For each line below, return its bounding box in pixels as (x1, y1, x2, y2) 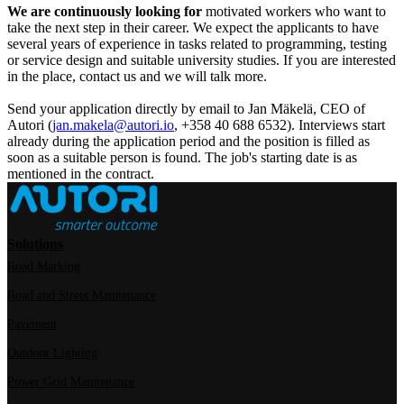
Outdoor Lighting (7, 346, 97, 361)
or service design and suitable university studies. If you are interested (7, 52, 396, 69)
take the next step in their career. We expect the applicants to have (7, 20, 379, 36)
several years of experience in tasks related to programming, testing (7, 36, 387, 52)
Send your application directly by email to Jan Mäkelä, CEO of (7, 101, 365, 117)
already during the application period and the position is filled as (7, 133, 370, 150)
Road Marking (7, 260, 80, 274)
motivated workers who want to (202, 4, 386, 20)
